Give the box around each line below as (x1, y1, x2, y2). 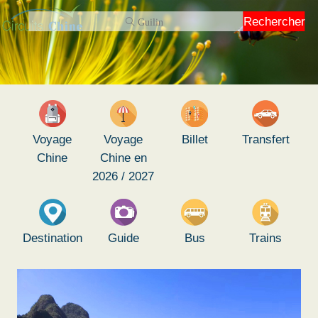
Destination (22, 230, 82, 245)
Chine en (99, 150, 147, 165)
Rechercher (243, 14, 305, 28)
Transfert (241, 131, 290, 146)
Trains (249, 230, 283, 245)
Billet (181, 131, 208, 146)
